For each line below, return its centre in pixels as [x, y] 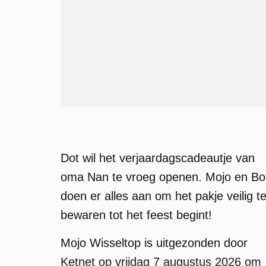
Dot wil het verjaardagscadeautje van [158, 158]
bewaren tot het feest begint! [136, 215]
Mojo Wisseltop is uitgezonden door [154, 243]
